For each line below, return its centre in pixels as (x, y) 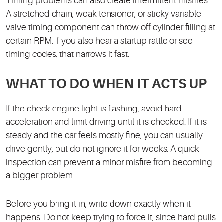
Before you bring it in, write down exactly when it (98, 204)
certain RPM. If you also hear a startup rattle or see (99, 41)
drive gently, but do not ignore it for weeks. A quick (103, 149)
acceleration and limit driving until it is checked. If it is (106, 122)
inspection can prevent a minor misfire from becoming (109, 162)
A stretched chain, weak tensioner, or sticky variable (104, 14)
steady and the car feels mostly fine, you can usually (104, 136)
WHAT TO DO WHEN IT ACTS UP (106, 84)
